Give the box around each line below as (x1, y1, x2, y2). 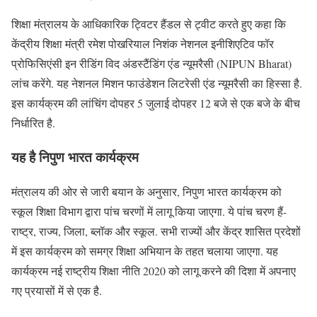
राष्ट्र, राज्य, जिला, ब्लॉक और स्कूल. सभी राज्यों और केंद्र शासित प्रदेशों (11, 224, 301, 239)
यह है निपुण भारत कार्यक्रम (11, 147, 139, 167)
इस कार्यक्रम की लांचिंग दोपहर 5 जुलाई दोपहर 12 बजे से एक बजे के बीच (11, 95, 300, 110)
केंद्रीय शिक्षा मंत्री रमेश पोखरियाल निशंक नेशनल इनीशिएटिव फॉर (11, 35, 274, 51)
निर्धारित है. (11, 115, 55, 130)
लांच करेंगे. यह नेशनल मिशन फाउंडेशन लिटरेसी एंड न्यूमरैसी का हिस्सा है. (11, 75, 302, 91)
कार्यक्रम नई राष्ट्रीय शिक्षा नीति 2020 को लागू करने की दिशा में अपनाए (11, 263, 296, 279)
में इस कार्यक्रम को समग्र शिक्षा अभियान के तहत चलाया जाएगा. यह (11, 243, 278, 259)
